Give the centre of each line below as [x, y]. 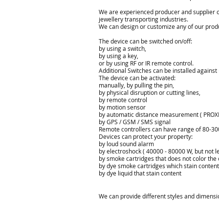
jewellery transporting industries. [143, 19]
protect [143, 136]
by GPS [108, 122]
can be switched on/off [159, 41]
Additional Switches [125, 70]
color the [205, 158]
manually [111, 85]
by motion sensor [122, 107]
